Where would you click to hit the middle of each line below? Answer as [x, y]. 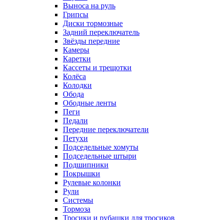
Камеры [76, 50]
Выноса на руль [89, 6]
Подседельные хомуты [101, 147]
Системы [78, 200]
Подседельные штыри [100, 156]
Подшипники [86, 165]
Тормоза [77, 209]
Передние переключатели [106, 129]
